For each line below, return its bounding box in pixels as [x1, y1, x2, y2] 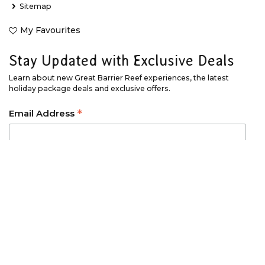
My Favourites [20, 25, 81, 36]
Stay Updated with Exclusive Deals [9, 53, 234, 69]
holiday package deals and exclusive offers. [9, 84, 170, 93]
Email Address [9, 108, 77, 119]
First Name [9, 160, 60, 172]
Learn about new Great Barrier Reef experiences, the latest [9, 73, 229, 83]
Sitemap [19, 2, 51, 11]
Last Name [9, 212, 60, 224]
